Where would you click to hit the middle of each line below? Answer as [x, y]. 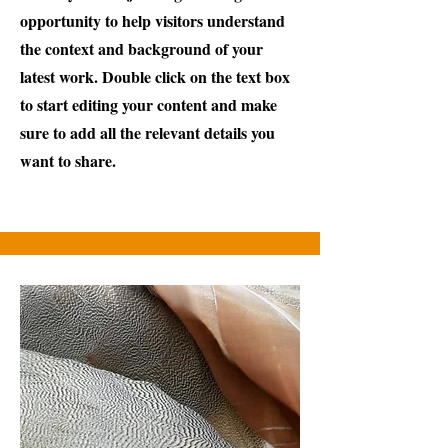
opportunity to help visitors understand [152, 20]
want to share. [68, 160]
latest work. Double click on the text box [155, 76]
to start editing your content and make [148, 104]
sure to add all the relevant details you [147, 132]
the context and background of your [141, 48]
